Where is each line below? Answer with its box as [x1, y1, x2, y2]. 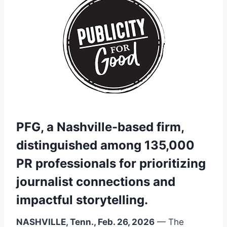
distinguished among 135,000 [16, 137, 195, 153]
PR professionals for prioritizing [16, 156, 206, 171]
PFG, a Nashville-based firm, [16, 119, 184, 134]
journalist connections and [16, 174, 175, 189]
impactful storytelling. [16, 192, 148, 207]
